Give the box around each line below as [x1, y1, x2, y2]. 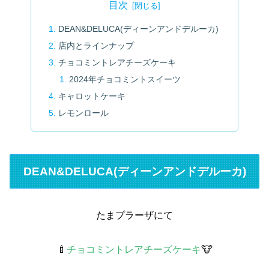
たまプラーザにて [96, 210, 173, 221]
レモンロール [58, 107, 109, 118]
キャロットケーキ [58, 91, 126, 101]
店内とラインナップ [58, 41, 134, 51]
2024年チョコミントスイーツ [68, 74, 181, 85]
